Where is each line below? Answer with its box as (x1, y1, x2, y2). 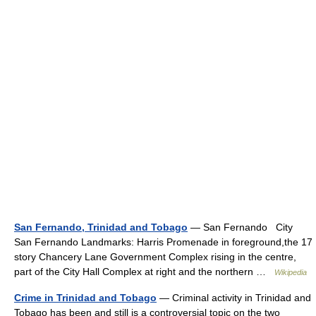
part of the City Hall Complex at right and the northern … (14, 266, 274, 277)
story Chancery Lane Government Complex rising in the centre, (14, 251, 296, 262)
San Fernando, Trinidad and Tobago (14, 221, 188, 233)
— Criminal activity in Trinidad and (157, 292, 311, 303)
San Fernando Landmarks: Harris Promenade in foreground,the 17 (14, 236, 312, 248)
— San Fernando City (188, 221, 298, 233)
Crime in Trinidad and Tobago (14, 292, 157, 303)
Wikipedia (274, 268, 307, 276)
